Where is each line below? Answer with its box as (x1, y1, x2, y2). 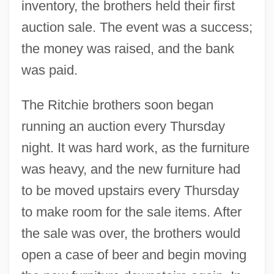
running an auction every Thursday (21, 118, 225, 134)
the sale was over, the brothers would (21, 225, 240, 241)
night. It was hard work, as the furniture (21, 139, 250, 155)
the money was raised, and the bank (21, 40, 234, 56)
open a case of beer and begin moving (21, 246, 246, 262)
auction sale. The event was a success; (21, 19, 253, 35)
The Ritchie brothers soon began (21, 97, 213, 113)
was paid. (21, 62, 78, 78)
